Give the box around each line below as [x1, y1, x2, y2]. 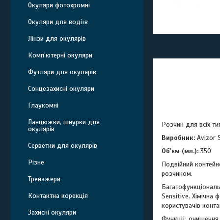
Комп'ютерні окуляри [28, 51, 92, 59]
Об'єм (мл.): [162, 147, 198, 155]
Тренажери [28, 175, 60, 183]
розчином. [162, 169, 192, 178]
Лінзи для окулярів [28, 34, 86, 43]
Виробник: [162, 134, 197, 142]
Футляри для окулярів [28, 68, 96, 76]
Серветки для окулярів [28, 141, 97, 150]
